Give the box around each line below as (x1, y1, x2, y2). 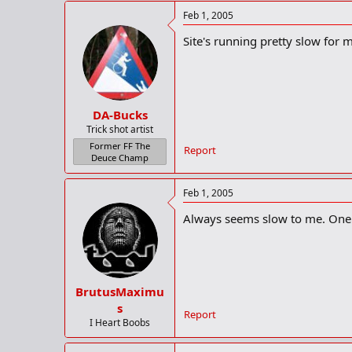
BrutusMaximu (75, 284, 164, 300)
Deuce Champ (91, 151, 148, 163)
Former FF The (90, 139, 150, 152)
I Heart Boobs (90, 316, 150, 330)
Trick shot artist (86, 122, 153, 136)
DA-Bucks (92, 106, 148, 123)
